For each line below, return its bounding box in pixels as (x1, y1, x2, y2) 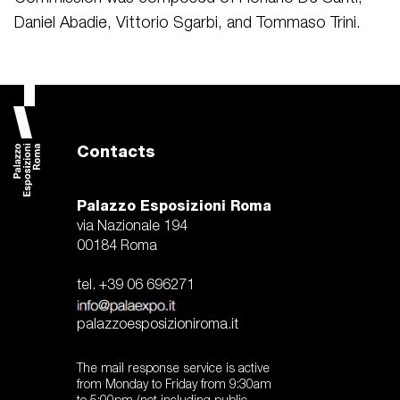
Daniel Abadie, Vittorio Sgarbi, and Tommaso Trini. (14, 16, 361, 30)
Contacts (77, 142, 155, 161)
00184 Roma (77, 240, 157, 253)
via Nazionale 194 (77, 221, 187, 233)
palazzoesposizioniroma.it (77, 319, 238, 331)
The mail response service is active (77, 363, 270, 375)
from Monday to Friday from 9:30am (77, 379, 271, 391)
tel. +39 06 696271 (77, 279, 195, 292)
